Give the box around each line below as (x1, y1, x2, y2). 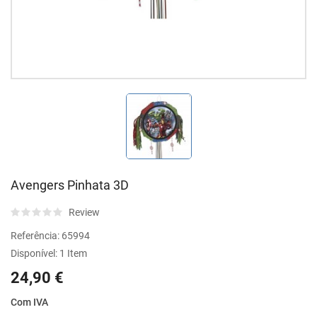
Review (69, 207, 102, 218)
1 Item (59, 248, 87, 259)
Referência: (11, 230, 62, 241)
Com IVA (11, 296, 48, 308)
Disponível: (11, 248, 59, 259)
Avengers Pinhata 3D (11, 178, 129, 192)
